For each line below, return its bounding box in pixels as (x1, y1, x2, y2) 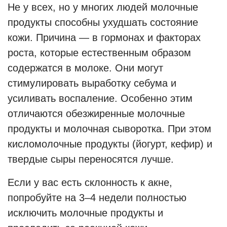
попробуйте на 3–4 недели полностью (8, 192, 186, 203)
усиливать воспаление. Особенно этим (8, 93, 193, 104)
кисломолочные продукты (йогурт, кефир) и (8, 138, 212, 149)
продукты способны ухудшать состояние (8, 17, 198, 28)
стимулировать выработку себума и (8, 78, 176, 89)
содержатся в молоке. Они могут (8, 62, 163, 73)
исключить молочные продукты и (8, 207, 163, 218)
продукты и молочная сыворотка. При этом (8, 123, 211, 134)
